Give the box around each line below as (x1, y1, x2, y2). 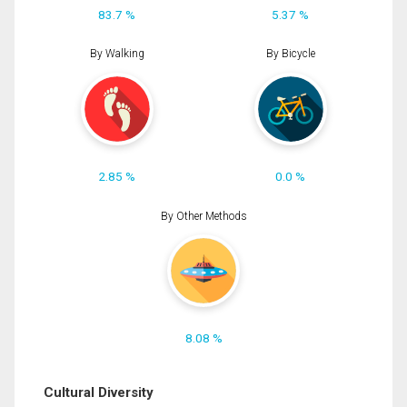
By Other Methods (160, 209, 247, 223)
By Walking (89, 47, 144, 61)
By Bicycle (265, 47, 315, 61)
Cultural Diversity (44, 384, 154, 402)
